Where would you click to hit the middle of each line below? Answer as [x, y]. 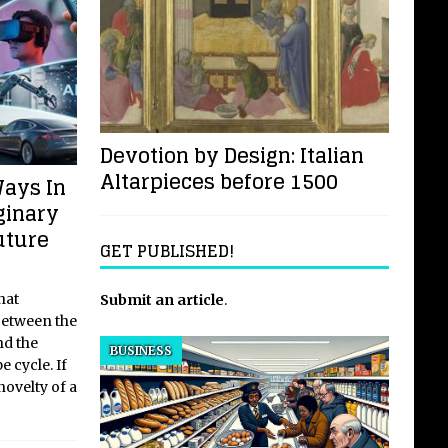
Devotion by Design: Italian [231, 156]
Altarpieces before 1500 [218, 182]
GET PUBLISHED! [166, 251]
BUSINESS [140, 351]
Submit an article [161, 300]
